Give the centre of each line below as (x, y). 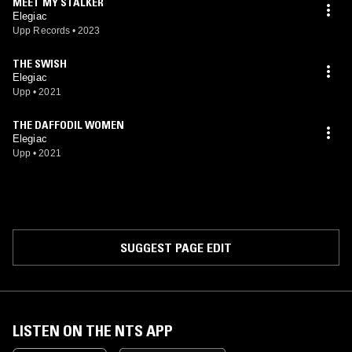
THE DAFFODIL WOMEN (68, 125)
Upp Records (42, 31)
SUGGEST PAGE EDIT (176, 247)
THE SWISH (40, 64)
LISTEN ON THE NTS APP (93, 331)
